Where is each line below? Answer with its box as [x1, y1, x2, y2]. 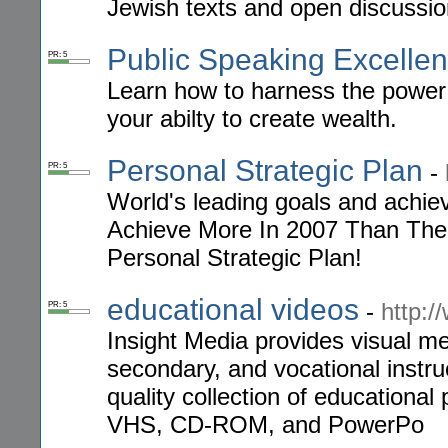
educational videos [107, 293, 359, 327]
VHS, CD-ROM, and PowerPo [107, 411, 424, 439]
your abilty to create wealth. [107, 105, 397, 133]
